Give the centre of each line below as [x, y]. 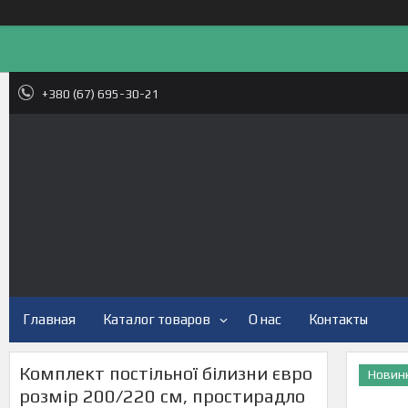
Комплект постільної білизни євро [166, 373]
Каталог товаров [157, 319]
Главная [49, 319]
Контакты [338, 319]
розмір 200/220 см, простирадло [162, 396]
